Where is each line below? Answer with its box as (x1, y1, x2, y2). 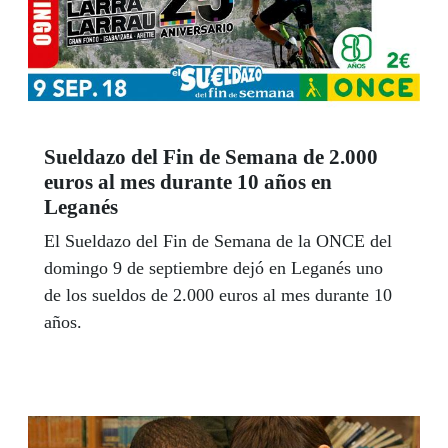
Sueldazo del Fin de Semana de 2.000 (44, 145, 378, 170)
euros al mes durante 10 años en (44, 170, 332, 195)
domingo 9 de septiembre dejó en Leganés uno (44, 258, 383, 279)
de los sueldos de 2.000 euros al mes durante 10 (44, 285, 392, 306)
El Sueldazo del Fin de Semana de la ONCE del (44, 231, 392, 252)
